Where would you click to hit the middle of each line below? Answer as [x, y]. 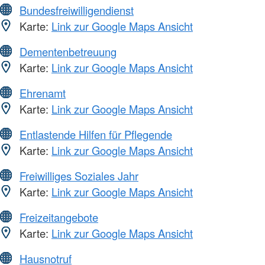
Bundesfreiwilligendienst [77, 10]
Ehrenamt [43, 93]
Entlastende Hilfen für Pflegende [96, 134]
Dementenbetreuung [68, 51]
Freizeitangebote [59, 217]
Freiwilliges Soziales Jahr [79, 175]
